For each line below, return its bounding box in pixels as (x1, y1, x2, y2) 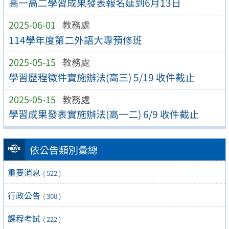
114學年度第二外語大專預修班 (8, 32, 142, 47)
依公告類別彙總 (29, 142, 98, 157)
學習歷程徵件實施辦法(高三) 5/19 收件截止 (8, 70, 195, 84)
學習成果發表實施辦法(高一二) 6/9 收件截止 (8, 107, 199, 122)
